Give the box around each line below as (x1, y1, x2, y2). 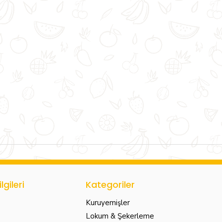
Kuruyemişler (85, 197, 130, 208)
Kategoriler (85, 178, 135, 191)
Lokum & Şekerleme (85, 211, 154, 221)
